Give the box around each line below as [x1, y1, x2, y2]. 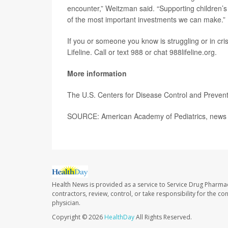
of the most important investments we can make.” [67, 14, 225, 24]
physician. [52, 198, 80, 208]
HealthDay [104, 213, 134, 222]
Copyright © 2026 [52, 213, 104, 222]
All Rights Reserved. [134, 213, 192, 222]
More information [67, 68, 127, 78]
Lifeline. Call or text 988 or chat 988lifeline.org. [67, 47, 217, 57]
